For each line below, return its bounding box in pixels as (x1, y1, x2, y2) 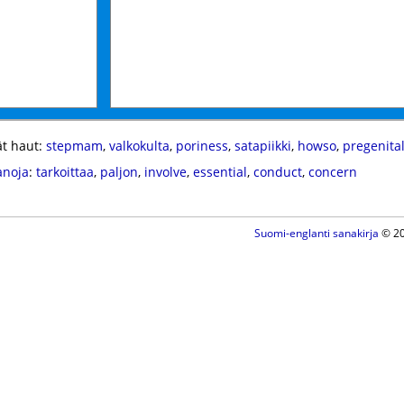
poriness (175, 137, 228, 154)
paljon (99, 163, 138, 180)
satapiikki (234, 137, 291, 154)
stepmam (45, 137, 103, 154)
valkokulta (108, 137, 170, 154)
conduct (252, 163, 302, 180)
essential (192, 163, 247, 180)
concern (308, 163, 357, 180)
